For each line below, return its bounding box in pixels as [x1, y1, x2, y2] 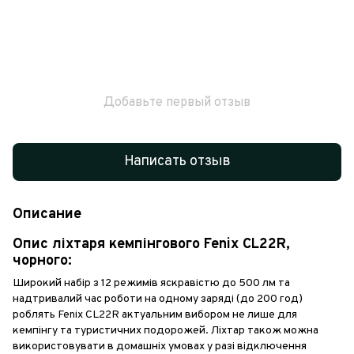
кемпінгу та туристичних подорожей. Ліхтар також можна [13, 323, 318, 337]
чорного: [13, 251, 72, 270]
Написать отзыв [123, 153, 231, 171]
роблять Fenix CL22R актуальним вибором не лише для [13, 307, 297, 322]
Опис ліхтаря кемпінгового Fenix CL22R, [13, 235, 290, 254]
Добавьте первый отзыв [104, 94, 250, 111]
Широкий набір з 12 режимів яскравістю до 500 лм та [13, 276, 290, 290]
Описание [13, 205, 81, 224]
